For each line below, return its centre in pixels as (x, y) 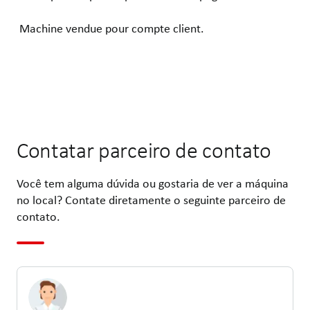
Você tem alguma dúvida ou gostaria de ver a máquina (153, 183)
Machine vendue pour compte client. (110, 28)
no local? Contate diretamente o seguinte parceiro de (151, 200)
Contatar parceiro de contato (144, 150)
